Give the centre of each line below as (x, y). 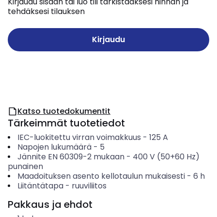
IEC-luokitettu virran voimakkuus (79, 137)
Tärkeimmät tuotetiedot (66, 123)
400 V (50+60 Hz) (166, 157)
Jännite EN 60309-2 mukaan (71, 157)
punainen (25, 166)
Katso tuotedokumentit (64, 111)
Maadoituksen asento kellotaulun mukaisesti (101, 176)
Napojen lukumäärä (54, 147)
